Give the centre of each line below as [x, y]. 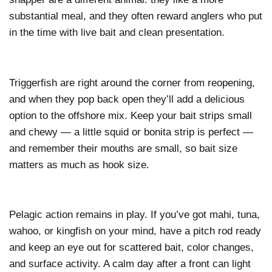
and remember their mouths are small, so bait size [123, 148]
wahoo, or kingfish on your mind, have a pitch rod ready [135, 231]
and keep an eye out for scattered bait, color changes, [131, 248]
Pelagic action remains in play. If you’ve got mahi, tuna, [134, 215]
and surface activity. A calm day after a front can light [130, 264]
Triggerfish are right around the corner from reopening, [132, 83]
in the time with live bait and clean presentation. [118, 32]
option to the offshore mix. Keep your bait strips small [131, 115]
